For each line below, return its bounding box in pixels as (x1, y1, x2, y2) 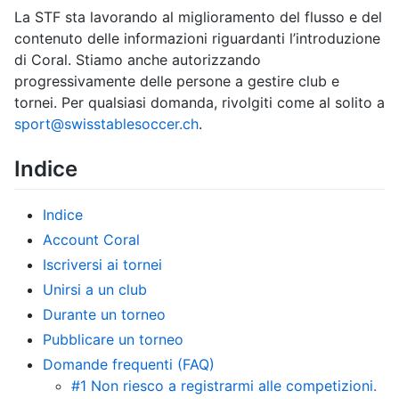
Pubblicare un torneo (43, 330, 183, 348)
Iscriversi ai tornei (43, 255, 162, 273)
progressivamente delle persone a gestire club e (14, 71, 339, 90)
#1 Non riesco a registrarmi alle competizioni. (71, 376, 377, 395)
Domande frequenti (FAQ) (43, 354, 215, 373)
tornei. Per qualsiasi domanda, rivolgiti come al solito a (14, 93, 385, 111)
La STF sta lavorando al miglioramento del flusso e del (14, 7, 382, 26)
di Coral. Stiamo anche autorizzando (14, 50, 261, 69)
